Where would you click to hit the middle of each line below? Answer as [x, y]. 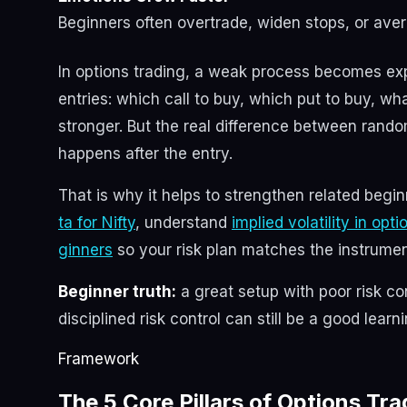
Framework [99, 359]
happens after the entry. [145, 154]
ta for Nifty [97, 223]
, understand [184, 223]
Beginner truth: [117, 292]
